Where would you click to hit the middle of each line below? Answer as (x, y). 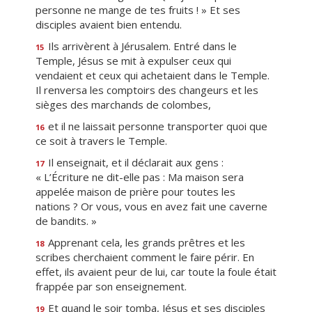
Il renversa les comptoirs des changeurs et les (147, 90)
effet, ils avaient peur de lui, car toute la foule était (156, 272)
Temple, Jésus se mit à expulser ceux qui (133, 61)
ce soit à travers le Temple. (103, 141)
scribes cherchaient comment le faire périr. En (145, 257)
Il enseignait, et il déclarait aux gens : (134, 162)
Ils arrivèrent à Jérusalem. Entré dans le (141, 46)
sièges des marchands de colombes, (123, 104)
